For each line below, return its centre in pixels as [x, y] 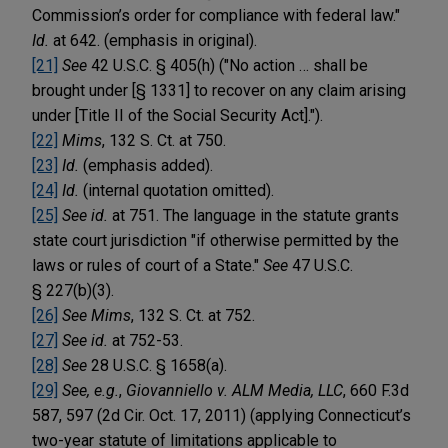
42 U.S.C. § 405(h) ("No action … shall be [227, 65]
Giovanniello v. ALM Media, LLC [234, 390]
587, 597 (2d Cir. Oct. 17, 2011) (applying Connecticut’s [221, 415]
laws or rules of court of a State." [147, 265]
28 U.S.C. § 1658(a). [157, 365]
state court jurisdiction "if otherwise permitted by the [215, 240]
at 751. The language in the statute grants [253, 215]
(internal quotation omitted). [176, 190]
